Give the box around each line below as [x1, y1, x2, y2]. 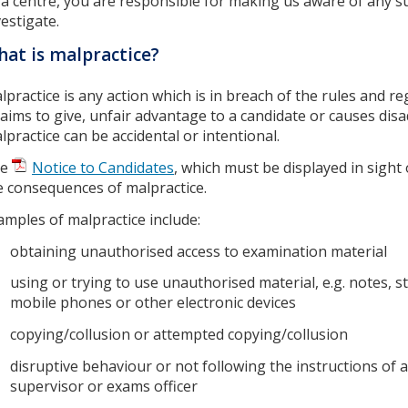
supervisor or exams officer [10, 376, 201, 397]
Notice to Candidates [32, 157, 174, 178]
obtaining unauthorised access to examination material [10, 240, 391, 261]
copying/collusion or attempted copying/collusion [10, 324, 352, 345]
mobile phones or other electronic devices [10, 292, 300, 313]
